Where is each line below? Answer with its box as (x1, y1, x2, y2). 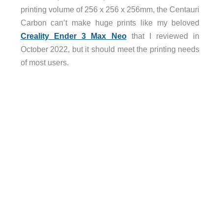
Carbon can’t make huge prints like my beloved (20, 18, 200, 27)
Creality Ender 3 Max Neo (20, 31, 127, 41)
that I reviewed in (126, 31, 200, 41)
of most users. (20, 58, 69, 67)
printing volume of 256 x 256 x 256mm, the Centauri (20, 5, 200, 14)
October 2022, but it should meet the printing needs (20, 45, 200, 54)
